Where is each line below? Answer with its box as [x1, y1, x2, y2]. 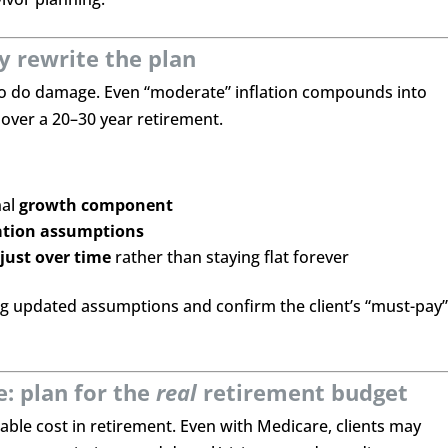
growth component [19, 194, 174, 216]
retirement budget [197, 377, 409, 407]
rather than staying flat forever [111, 246, 350, 268]
